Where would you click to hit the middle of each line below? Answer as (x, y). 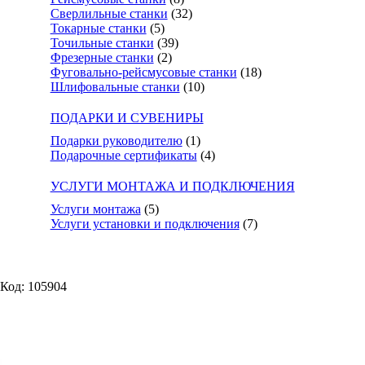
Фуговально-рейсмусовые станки (143, 72)
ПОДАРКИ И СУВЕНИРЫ (127, 118)
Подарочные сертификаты (123, 155)
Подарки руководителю (116, 141)
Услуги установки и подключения (145, 224)
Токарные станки (98, 28)
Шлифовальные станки (115, 87)
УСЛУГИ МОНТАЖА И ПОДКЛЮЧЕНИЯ (172, 186)
